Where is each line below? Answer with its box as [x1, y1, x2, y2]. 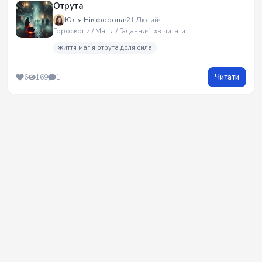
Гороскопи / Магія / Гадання [53, 26, 146, 36]
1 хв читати [148, 26, 185, 36]
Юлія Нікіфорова [65, 15, 125, 25]
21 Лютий [126, 15, 158, 25]
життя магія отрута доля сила [58, 43, 152, 53]
